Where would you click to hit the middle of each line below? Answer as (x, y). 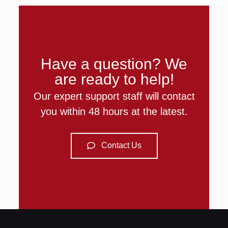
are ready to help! (114, 79)
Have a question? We (114, 64)
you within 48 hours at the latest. (114, 111)
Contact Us (121, 145)
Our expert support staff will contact (114, 96)
